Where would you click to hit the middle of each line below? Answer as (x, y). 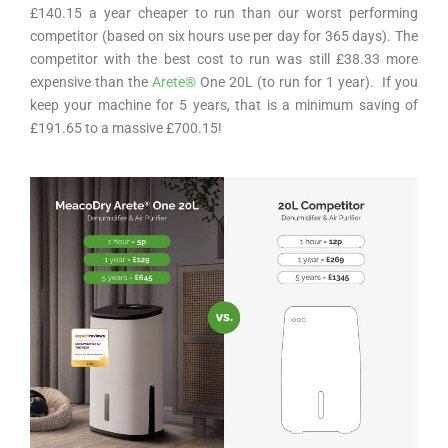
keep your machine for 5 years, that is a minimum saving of (224, 104)
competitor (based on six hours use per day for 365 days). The (224, 35)
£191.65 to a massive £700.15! (126, 127)
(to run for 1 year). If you (335, 81)
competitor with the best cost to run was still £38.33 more (224, 58)
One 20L (224, 81)
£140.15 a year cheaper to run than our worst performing (224, 12)
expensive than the (91, 81)
